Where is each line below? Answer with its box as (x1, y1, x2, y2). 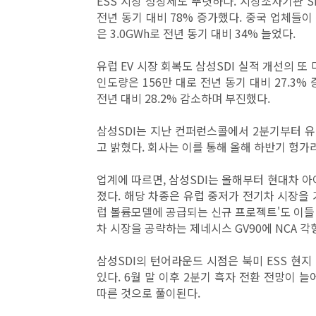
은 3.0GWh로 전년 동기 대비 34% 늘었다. (97, 25, 298, 42)
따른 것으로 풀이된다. (97, 284, 200, 301)
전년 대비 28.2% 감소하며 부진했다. (97, 90, 273, 107)
